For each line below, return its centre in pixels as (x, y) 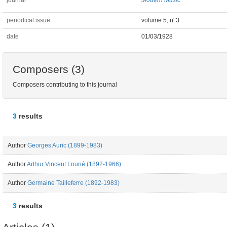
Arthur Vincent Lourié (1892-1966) (74, 164)
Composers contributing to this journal (65, 84)
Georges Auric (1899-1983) (65, 145)
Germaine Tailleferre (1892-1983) (73, 183)
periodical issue (28, 20)
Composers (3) (49, 69)
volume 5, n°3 (160, 20)
